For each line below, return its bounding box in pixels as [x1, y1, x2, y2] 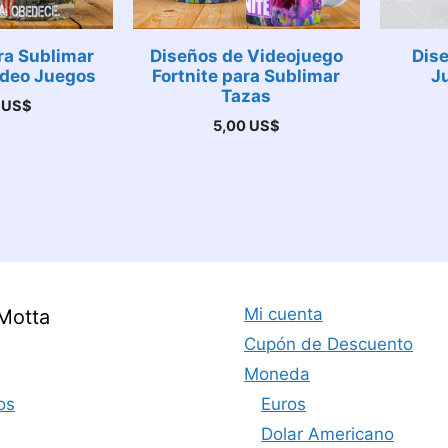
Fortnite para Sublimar [152, 65, 341, 86]
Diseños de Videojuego [149, 45, 343, 66]
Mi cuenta [244, 304, 323, 324]
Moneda [244, 364, 310, 384]
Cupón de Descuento [244, 334, 413, 354]
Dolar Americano [261, 424, 394, 444]
